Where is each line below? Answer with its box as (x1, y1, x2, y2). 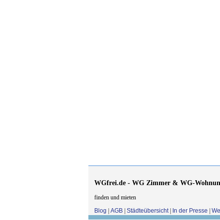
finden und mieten (94, 193, 136, 201)
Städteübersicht (126, 207, 168, 214)
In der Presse (172, 207, 208, 214)
